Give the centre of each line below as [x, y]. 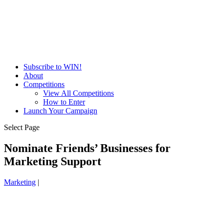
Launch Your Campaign [60, 111]
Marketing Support [53, 161]
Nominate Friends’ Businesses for [87, 148]
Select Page [22, 127]
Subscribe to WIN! [53, 67]
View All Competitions [78, 93]
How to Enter [64, 102]
